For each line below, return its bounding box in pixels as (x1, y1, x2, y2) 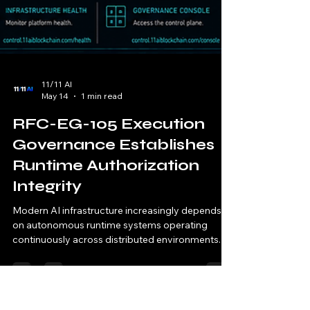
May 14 (42, 257, 69, 267)
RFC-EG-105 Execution (12, 281, 205, 299)
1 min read (81, 257, 122, 267)
